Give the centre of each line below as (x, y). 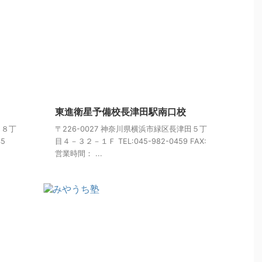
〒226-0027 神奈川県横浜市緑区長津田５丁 (131, 129)
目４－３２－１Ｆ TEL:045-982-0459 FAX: (131, 142)
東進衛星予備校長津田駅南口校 (120, 112)
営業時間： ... (79, 154)
